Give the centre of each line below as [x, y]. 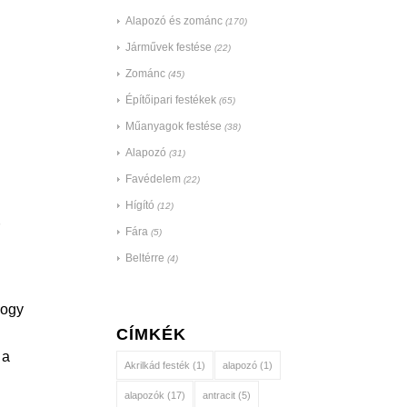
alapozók [144, 395]
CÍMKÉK [151, 334]
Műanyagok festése [173, 126]
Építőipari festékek [170, 100]
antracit [218, 395]
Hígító [139, 205]
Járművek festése [168, 47]
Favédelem [153, 179]
